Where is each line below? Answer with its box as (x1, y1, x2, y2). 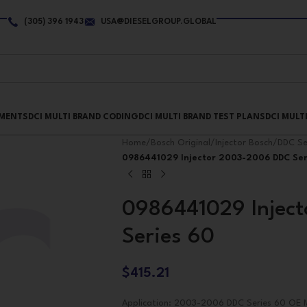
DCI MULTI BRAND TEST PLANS (138, 113, 265, 121)
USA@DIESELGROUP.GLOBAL (101, 18, 217, 26)
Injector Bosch (214, 138, 273, 147)
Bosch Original (150, 138, 210, 147)
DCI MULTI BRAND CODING (28, 113, 138, 121)
